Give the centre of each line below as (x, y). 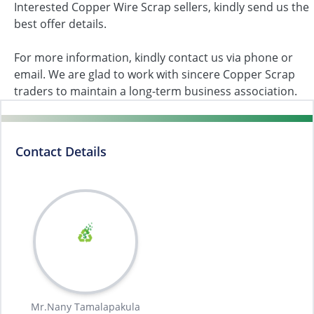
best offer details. (60, 24)
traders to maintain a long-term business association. (156, 91)
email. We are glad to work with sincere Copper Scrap (155, 74)
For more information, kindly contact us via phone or (153, 57)
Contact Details (61, 151)
